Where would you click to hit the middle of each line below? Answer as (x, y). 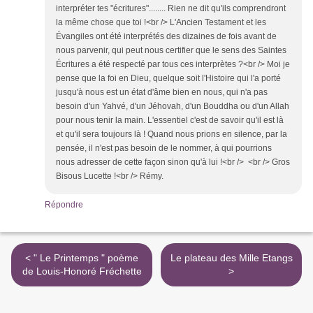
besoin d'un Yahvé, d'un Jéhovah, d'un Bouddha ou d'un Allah (173, 107)
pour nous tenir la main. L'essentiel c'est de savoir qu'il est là (170, 121)
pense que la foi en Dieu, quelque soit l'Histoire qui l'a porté (168, 79)
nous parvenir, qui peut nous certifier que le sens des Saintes (171, 51)
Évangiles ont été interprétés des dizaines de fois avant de (166, 37)
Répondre (64, 205)
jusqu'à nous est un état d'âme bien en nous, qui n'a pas (162, 93)
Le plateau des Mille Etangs (231, 258)
